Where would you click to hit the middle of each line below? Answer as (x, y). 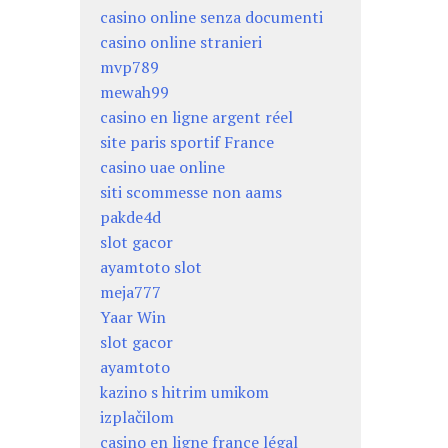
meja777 (131, 291)
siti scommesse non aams (191, 191)
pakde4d (131, 216)
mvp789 (130, 66)
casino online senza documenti (212, 16)
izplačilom (137, 416)
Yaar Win (133, 316)
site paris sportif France (187, 141)
